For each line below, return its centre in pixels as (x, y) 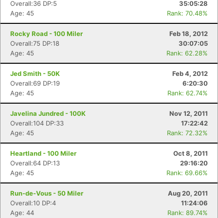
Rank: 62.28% (187, 53)
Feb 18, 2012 (189, 34)
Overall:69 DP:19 (35, 83)
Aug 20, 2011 (188, 193)
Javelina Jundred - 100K (48, 113)
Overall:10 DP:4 (33, 203)
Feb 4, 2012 (190, 73)
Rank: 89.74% (188, 213)
